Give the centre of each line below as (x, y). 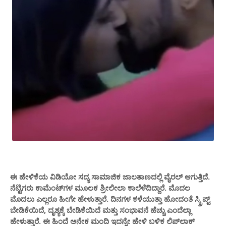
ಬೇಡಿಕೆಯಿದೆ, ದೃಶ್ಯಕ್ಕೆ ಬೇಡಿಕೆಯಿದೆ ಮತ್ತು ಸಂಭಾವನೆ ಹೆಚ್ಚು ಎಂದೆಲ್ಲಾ (101, 210)
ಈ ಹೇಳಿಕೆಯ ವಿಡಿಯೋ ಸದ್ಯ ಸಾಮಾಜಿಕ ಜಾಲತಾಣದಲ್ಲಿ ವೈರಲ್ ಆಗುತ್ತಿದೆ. (110, 177)
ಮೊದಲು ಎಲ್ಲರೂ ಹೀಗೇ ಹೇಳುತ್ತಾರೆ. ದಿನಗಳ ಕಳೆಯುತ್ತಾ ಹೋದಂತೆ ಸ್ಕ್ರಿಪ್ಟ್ (110, 199)
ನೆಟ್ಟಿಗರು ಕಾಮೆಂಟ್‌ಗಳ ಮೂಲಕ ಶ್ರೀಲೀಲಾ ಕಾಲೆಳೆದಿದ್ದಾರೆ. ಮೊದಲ (100, 188)
